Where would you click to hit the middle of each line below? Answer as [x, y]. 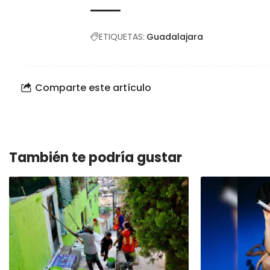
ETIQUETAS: [122, 36]
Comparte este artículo [93, 88]
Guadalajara [175, 36]
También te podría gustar [96, 157]
